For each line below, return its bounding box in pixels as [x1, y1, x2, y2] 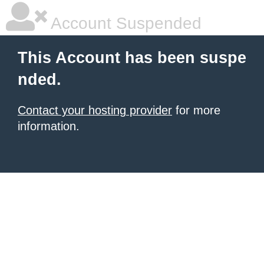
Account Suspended [47, 14, 202, 32]
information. [18, 120, 80, 133]
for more [172, 104, 220, 117]
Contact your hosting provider [18, 104, 172, 117]
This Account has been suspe [18, 49, 246, 67]
